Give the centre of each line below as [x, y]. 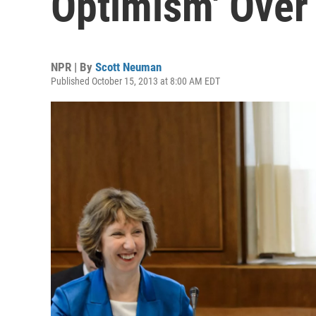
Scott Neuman [128, 67]
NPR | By [73, 67]
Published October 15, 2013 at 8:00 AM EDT [135, 81]
